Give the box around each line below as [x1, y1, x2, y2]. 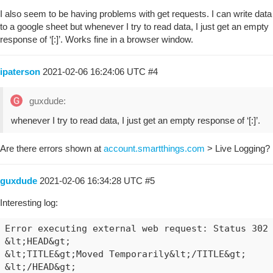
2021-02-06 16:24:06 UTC [43, 66, 148, 77]
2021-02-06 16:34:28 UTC [40, 175, 145, 186]
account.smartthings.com [104, 143, 205, 154]
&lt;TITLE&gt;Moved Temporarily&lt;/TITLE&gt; [4, 249, 246, 260]
